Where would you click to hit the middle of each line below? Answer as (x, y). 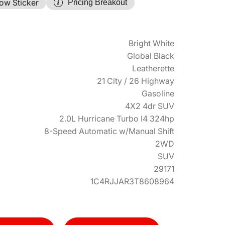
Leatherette (153, 68)
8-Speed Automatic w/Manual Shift (109, 131)
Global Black (151, 56)
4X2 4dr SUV (150, 106)
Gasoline (158, 93)
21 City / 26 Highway (136, 81)
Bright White (151, 43)
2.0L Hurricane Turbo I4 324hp (117, 119)
